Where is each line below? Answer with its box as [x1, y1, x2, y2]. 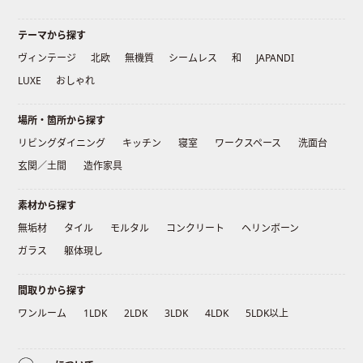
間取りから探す [18, 284, 87, 298]
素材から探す [18, 199, 77, 213]
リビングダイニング [18, 136, 106, 151]
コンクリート [166, 221, 225, 236]
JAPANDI [256, 51, 295, 66]
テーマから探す [18, 28, 87, 43]
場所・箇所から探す [18, 113, 106, 128]
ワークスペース [215, 136, 282, 151]
